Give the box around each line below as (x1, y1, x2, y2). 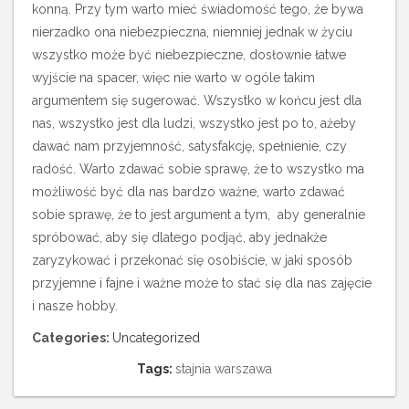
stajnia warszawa (175, 362, 272, 376)
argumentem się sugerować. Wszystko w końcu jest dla (32, 93, 362, 108)
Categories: (32, 330, 112, 345)
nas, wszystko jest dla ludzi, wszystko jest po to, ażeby (32, 116, 356, 131)
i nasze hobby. (32, 299, 118, 313)
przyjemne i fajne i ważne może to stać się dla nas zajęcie (32, 276, 372, 290)
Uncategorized (112, 330, 200, 345)
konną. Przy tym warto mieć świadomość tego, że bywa (32, 2, 363, 16)
